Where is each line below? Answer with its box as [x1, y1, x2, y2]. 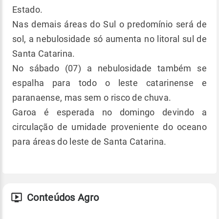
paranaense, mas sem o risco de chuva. [12, 92, 174, 103]
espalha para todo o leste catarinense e [12, 77, 207, 88]
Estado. [12, 4, 43, 15]
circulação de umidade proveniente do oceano [12, 121, 207, 132]
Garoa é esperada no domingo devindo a [12, 107, 207, 117]
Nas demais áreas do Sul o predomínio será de [12, 19, 207, 29]
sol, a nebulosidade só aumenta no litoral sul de [12, 33, 207, 44]
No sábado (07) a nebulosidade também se [12, 63, 207, 73]
